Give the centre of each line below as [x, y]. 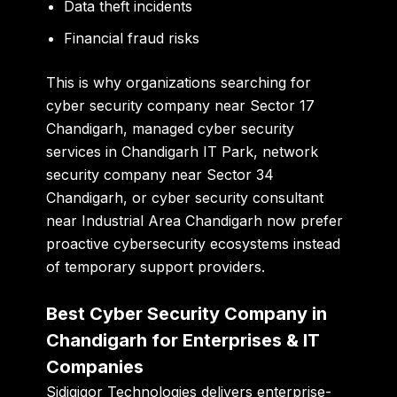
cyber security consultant [238, 197]
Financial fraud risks [132, 38]
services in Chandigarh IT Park [150, 151]
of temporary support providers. [156, 266]
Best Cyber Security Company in [187, 314]
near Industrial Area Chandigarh [155, 220]
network [291, 151]
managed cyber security [214, 128]
